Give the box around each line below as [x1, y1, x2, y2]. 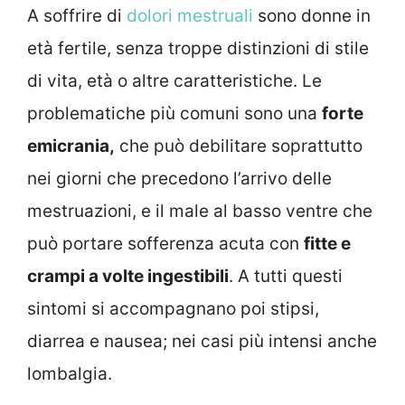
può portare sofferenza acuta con [27, 232, 304, 254]
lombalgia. [27, 363, 112, 384]
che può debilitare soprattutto [115, 135, 363, 156]
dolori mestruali [127, 5, 253, 26]
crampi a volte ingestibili [27, 265, 229, 287]
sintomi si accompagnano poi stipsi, [27, 297, 319, 319]
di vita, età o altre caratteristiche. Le [27, 70, 322, 91]
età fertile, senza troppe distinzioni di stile [27, 37, 369, 59]
